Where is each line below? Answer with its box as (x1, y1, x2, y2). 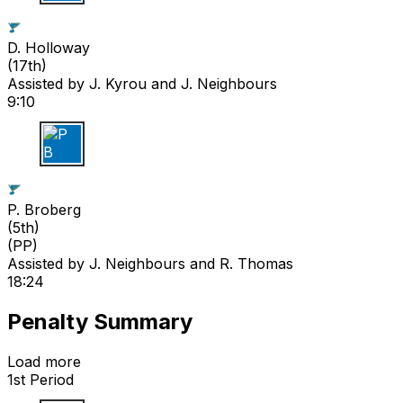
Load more (7, 352, 81, 371)
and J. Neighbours (147, 74, 277, 93)
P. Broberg (7, 200, 81, 219)
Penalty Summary (7, 308, 193, 335)
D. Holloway (7, 38, 90, 57)
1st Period (7, 370, 74, 389)
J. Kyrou (89, 74, 147, 93)
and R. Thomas (185, 254, 293, 273)
